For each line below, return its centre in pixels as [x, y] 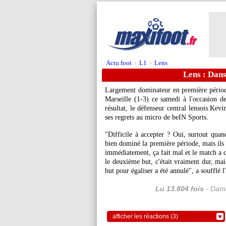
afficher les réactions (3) [145, 216]
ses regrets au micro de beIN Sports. [157, 117]
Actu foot [119, 63]
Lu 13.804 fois [180, 189]
